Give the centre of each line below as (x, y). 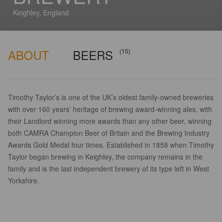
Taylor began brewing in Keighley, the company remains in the (105, 157)
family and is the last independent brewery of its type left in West (109, 168)
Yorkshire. (24, 180)
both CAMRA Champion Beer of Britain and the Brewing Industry (109, 133)
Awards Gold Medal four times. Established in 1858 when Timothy (111, 145)
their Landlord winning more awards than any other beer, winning (110, 121)
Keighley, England (41, 12)
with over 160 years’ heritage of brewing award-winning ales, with (110, 109)
